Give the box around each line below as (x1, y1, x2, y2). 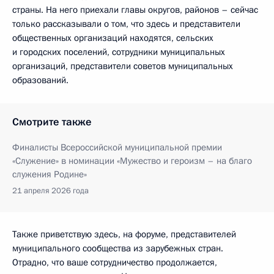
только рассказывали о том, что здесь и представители (12, 17, 240, 30)
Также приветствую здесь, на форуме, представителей (12, 228, 236, 240)
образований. (12, 73, 68, 86)
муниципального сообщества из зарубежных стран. (12, 242, 223, 254)
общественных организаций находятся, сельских (12, 31, 213, 44)
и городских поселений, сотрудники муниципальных (12, 45, 225, 58)
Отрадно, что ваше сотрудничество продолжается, (12, 256, 217, 268)
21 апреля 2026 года (12, 185, 89, 196)
